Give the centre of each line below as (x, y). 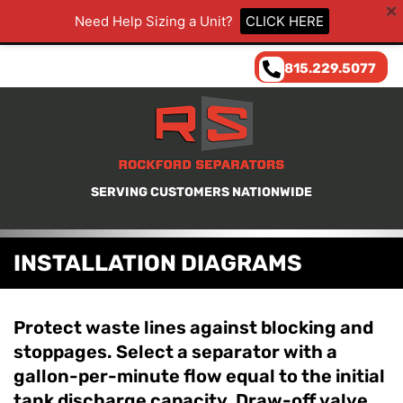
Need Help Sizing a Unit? (153, 21)
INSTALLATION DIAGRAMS (158, 264)
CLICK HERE (284, 21)
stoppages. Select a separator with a (175, 352)
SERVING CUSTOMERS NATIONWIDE (201, 193)
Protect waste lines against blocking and (193, 328)
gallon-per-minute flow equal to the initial (199, 376)
